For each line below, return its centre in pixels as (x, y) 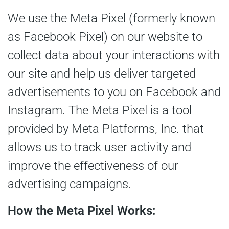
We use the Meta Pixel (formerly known (111, 19)
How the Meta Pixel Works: (82, 211)
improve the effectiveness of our (93, 166)
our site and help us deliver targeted (102, 74)
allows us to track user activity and (99, 147)
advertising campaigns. (70, 184)
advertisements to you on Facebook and (114, 92)
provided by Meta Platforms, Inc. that (106, 129)
